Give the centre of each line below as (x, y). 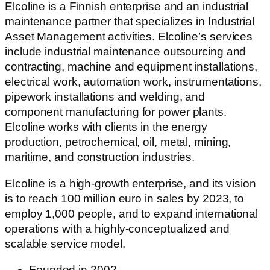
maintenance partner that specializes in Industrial (130, 22)
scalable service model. (65, 243)
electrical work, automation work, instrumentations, (133, 82)
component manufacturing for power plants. (116, 112)
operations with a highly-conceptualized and (117, 228)
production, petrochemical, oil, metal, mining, (118, 142)
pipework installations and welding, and (105, 97)
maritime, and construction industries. (100, 157)
